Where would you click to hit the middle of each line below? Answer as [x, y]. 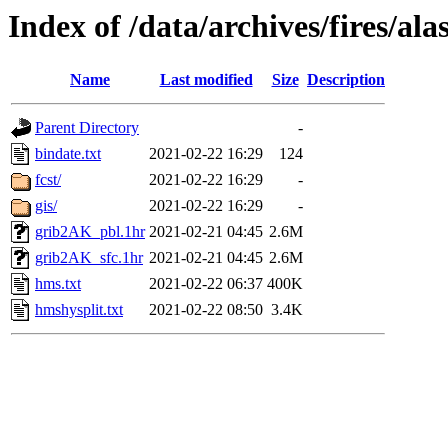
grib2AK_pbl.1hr [90, 232]
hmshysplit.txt [79, 310]
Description [346, 80]
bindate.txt [68, 154]
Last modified [206, 80]
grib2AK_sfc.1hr [89, 258]
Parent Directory [87, 128]
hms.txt [58, 284]
